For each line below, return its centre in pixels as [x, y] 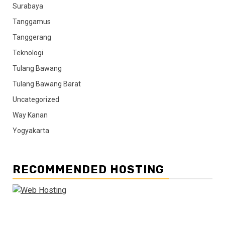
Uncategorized [36, 99]
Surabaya [28, 6]
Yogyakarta [31, 130]
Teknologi [28, 52]
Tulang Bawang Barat [47, 84]
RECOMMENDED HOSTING [88, 169]
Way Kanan [30, 115]
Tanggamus [32, 21]
